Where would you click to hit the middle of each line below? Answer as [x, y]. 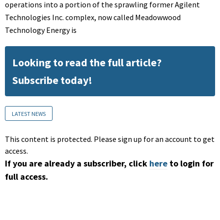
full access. [27, 177]
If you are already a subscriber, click [76, 164]
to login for [192, 164]
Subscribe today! [52, 80]
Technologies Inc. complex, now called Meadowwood [93, 17]
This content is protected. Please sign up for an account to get [110, 139]
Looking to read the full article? [87, 63]
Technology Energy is [41, 30]
